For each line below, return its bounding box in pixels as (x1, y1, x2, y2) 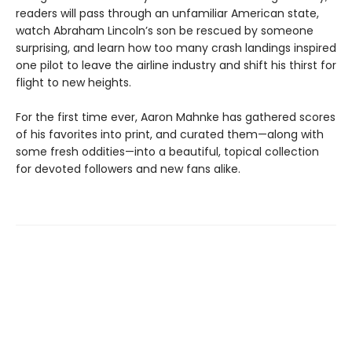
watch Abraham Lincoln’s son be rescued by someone (16, 23, 313, 39)
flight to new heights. (16, 75, 131, 91)
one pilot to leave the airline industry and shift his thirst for (16, 57, 336, 74)
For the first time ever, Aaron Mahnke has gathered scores (16, 109, 335, 126)
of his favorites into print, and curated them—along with (16, 126, 324, 143)
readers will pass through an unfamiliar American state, (16, 5, 319, 22)
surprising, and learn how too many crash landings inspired (16, 40, 336, 57)
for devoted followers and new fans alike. (16, 161, 240, 178)
